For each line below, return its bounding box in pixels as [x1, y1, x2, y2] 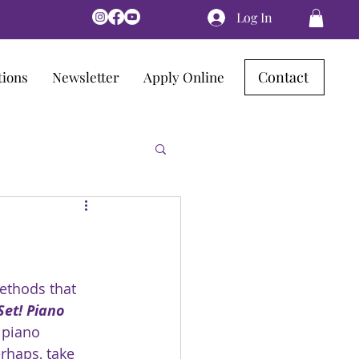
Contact [257, 67, 309, 87]
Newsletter [52, 67, 119, 86]
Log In [236, 9, 273, 26]
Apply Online [143, 67, 224, 86]
